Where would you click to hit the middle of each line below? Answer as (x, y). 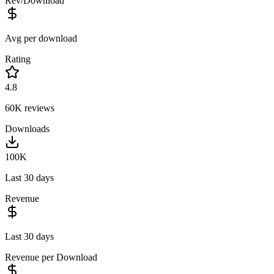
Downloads (27, 128)
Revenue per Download (51, 257)
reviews (38, 108)
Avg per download (41, 38)
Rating (18, 59)
